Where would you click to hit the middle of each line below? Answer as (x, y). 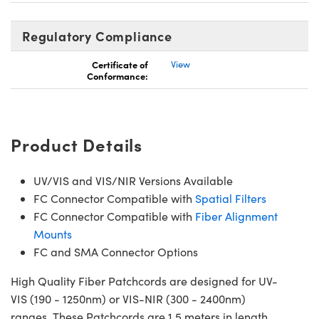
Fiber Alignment (236, 216)
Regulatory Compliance (97, 36)
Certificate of (120, 64)
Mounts (53, 234)
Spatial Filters (231, 199)
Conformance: (117, 76)
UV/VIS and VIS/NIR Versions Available (133, 181)
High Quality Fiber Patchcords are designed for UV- (144, 281)
